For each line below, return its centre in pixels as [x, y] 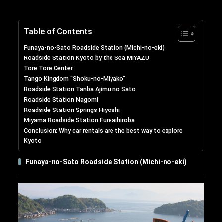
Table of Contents [58, 31]
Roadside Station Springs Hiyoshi [72, 110]
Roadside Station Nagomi [61, 100]
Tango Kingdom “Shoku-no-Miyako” [75, 79]
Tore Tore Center [49, 68]
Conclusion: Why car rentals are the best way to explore [104, 131]
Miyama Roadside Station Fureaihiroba [80, 120]
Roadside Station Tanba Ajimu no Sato [80, 89]
